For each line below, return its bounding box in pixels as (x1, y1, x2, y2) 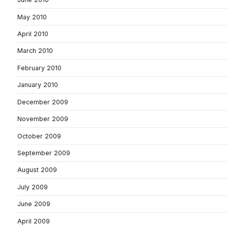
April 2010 (17, 30, 48, 38)
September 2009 (17, 149, 70, 157)
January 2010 (17, 81, 58, 89)
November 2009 (17, 115, 68, 123)
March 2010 (17, 47, 53, 55)
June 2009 (17, 200, 50, 208)
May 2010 (17, 13, 47, 21)
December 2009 (17, 98, 68, 106)
